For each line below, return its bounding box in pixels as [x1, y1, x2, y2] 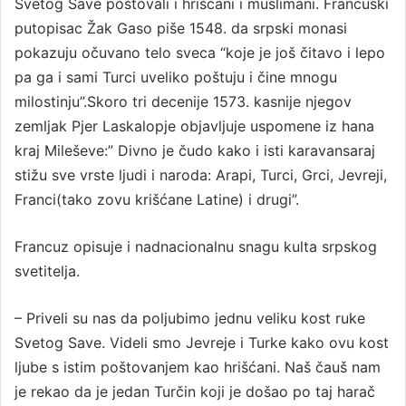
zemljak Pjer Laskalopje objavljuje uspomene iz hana [14, 117, 374, 135]
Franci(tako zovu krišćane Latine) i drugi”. [14, 190, 299, 208]
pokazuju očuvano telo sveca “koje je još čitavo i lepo [14, 43, 385, 62]
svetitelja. [14, 262, 80, 280]
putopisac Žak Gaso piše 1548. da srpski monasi [14, 19, 347, 37]
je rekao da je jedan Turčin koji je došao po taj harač [14, 382, 375, 401]
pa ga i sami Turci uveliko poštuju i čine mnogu [14, 68, 337, 86]
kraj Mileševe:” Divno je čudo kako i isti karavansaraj [14, 141, 375, 159]
